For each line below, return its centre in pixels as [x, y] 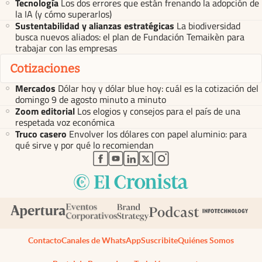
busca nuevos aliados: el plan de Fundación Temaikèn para [130, 37]
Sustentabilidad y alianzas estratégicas [95, 25]
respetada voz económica [65, 123]
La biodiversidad [208, 25]
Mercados [35, 89]
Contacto [45, 240]
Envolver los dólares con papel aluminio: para [158, 134]
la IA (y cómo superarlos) [63, 14]
